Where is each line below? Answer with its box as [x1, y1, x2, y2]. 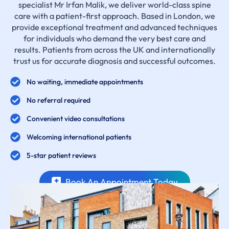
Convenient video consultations [27, 113, 125, 123]
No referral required [27, 95, 90, 105]
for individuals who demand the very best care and [24, 33, 205, 43]
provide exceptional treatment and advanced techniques [12, 21, 217, 32]
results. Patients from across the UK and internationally [14, 44, 215, 55]
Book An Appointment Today [65, 176, 178, 188]
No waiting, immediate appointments [27, 77, 143, 86]
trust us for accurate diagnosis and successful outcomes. [13, 55, 216, 66]
